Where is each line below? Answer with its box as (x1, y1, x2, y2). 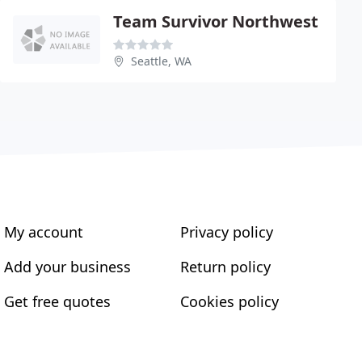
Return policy (179, 257, 271, 276)
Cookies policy (179, 292, 279, 311)
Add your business (4, 257, 132, 276)
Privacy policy (179, 222, 273, 242)
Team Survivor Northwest (113, 11, 318, 32)
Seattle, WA (131, 53, 192, 69)
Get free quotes (4, 292, 112, 311)
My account (4, 222, 84, 242)
